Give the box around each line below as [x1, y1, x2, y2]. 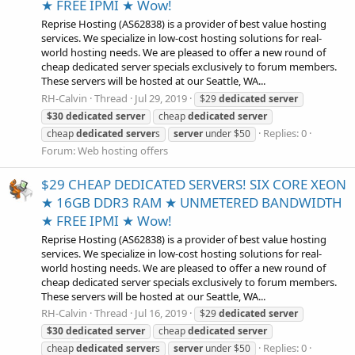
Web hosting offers [78, 143, 168, 158]
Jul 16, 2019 [135, 306, 187, 321]
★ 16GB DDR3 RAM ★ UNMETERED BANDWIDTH [41, 193, 342, 212]
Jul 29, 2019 [135, 90, 187, 105]
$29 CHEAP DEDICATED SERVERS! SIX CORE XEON [41, 174, 346, 193]
